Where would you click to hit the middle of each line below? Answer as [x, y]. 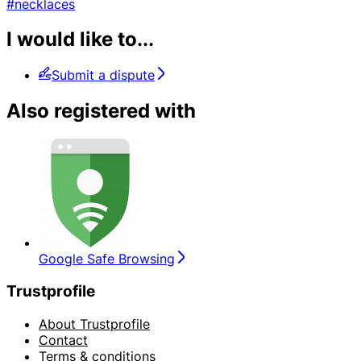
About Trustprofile [94, 324]
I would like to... [80, 39]
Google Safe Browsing [107, 259]
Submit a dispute [103, 75]
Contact [63, 340]
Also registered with [101, 111]
